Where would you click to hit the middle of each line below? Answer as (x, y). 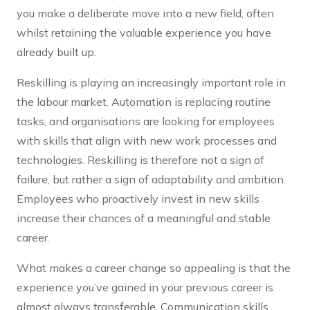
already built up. (56, 52)
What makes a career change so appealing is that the (154, 268)
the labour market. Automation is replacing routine (144, 102)
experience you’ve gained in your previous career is (145, 288)
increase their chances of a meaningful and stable (144, 218)
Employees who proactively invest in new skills (138, 199)
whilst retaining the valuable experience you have (144, 33)
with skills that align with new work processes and (147, 141)
